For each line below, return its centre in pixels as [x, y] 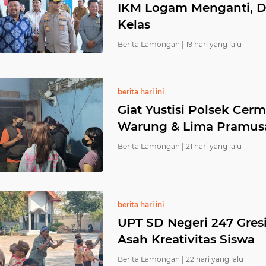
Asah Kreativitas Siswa [186, 239]
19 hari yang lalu [214, 44]
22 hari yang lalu [215, 259]
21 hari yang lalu [214, 146]
